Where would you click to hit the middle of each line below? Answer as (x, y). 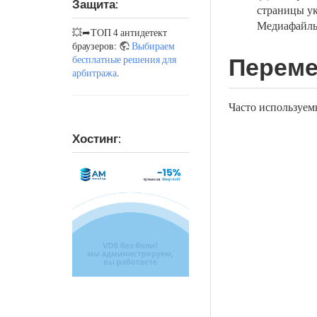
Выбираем (153, 45)
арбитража (94, 72)
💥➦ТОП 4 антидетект (120, 32)
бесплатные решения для (124, 59)
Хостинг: (97, 138)
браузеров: (96, 45)
